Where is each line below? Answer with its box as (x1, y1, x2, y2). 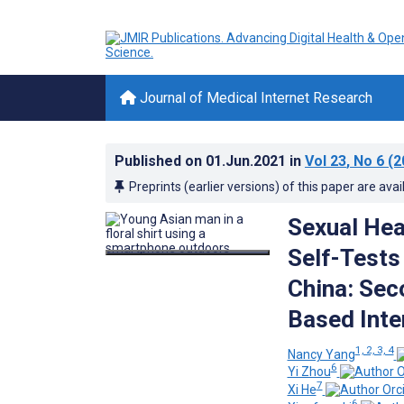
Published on (115, 152, 206, 170)
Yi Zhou (287, 364, 331, 380)
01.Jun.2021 (206, 152, 289, 170)
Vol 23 (305, 152, 346, 170)
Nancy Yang (287, 346, 355, 362)
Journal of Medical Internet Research (136, 89, 372, 106)
